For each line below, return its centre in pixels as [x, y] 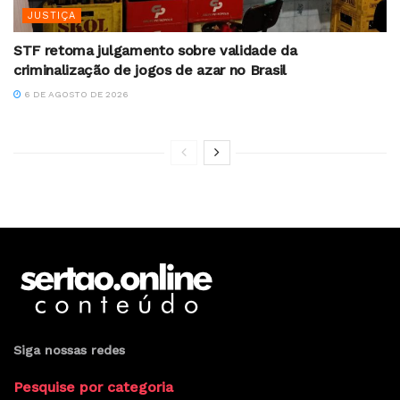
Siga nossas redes [69, 350]
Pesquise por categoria [93, 387]
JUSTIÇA [52, 15]
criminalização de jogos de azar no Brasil [150, 70]
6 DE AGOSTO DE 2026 [75, 94]
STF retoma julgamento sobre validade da [155, 50]
